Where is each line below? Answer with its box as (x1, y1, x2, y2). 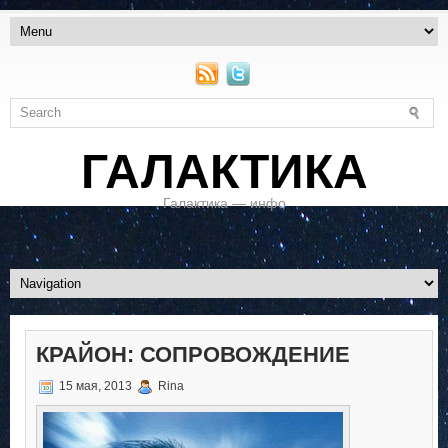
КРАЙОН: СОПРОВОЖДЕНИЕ (36, 342, 350, 368)
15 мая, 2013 (56, 379, 135, 394)
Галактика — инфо (162, 195, 286, 212)
